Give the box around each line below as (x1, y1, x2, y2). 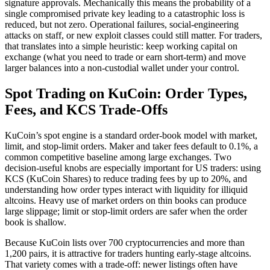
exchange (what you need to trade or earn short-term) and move (5, 52, 246, 63)
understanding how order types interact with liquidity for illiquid (5, 184, 248, 195)
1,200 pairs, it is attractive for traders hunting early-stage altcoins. (5, 248, 251, 259)
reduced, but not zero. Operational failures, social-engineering (5, 19, 239, 30)
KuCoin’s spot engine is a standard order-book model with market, (5, 130, 257, 141)
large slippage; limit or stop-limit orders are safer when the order (5, 206, 247, 217)
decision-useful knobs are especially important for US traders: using (5, 163, 261, 174)
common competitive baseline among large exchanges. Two (5, 152, 231, 163)
